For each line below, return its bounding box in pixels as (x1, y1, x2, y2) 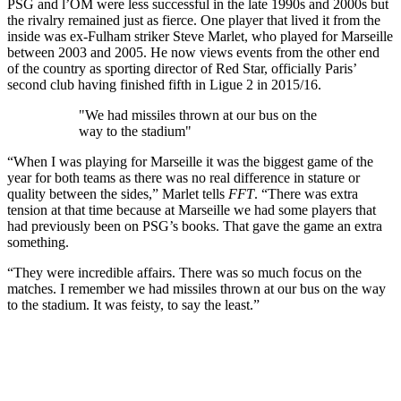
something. (7, 234, 69, 250)
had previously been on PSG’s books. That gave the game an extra (7, 218, 382, 234)
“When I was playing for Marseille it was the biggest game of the (7, 153, 373, 169)
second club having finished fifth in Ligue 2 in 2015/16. (7, 76, 321, 92)
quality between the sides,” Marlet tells (7, 185, 228, 201)
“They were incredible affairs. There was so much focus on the (7, 264, 362, 280)
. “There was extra (254, 185, 358, 201)
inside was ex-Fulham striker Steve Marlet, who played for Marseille (7, 28, 393, 44)
